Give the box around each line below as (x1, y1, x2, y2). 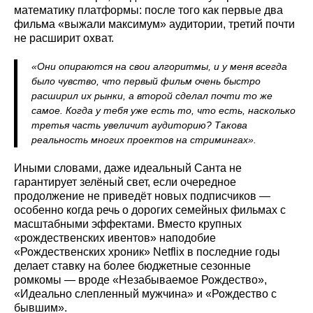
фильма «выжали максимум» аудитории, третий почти (14, 17, 295, 30)
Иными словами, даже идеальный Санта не (14, 161, 242, 174)
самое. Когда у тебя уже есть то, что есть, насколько (31, 104, 296, 116)
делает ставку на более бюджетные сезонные (14, 259, 251, 272)
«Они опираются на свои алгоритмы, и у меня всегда (31, 60, 287, 72)
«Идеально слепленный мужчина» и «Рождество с (14, 287, 277, 300)
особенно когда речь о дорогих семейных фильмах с (14, 203, 286, 216)
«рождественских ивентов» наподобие (14, 231, 216, 244)
